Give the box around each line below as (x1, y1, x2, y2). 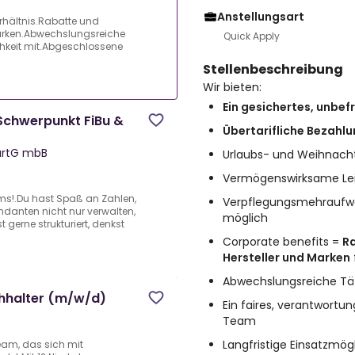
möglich (223, 210, 268, 226)
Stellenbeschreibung (203, 60, 343, 78)
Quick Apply (223, 29, 280, 43)
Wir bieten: (203, 79, 261, 95)
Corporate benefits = (223, 234, 342, 250)
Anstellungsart (217, 9, 304, 25)
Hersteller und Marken (223, 250, 350, 265)
